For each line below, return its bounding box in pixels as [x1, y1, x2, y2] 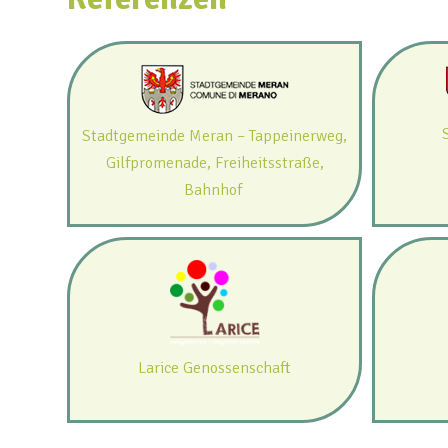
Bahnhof [183, 180, 246, 201]
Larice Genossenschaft [138, 358, 292, 379]
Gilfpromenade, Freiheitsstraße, [105, 153, 324, 174]
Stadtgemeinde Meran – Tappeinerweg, [82, 126, 348, 147]
